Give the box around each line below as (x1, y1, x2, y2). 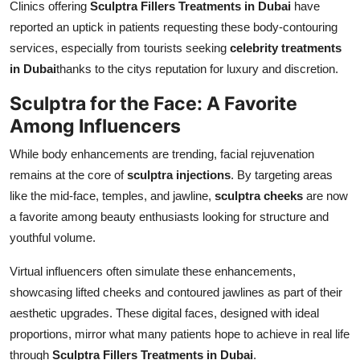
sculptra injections (127, 167, 231, 182)
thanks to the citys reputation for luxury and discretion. (56, 61, 338, 76)
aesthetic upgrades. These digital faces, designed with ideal (10, 305, 319, 320)
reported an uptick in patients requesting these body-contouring (10, 19, 337, 34)
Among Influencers (10, 113, 181, 137)
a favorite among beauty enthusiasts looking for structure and (10, 209, 329, 223)
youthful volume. (10, 230, 96, 244)
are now (303, 188, 348, 202)
